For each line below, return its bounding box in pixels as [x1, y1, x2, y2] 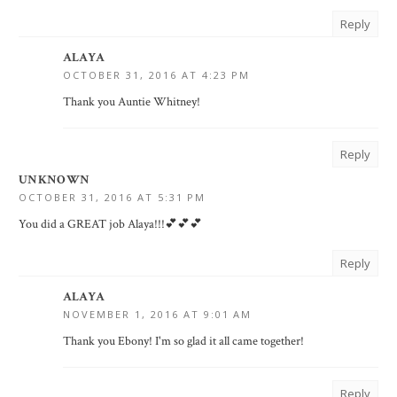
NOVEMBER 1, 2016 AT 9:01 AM [63, 307, 252, 322]
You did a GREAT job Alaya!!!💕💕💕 [19, 216, 202, 233]
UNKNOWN [19, 172, 90, 189]
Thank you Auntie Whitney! [63, 94, 200, 111]
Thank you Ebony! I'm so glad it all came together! [63, 333, 304, 350]
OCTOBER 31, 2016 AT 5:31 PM [19, 191, 206, 205]
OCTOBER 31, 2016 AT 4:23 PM [63, 68, 250, 82]
